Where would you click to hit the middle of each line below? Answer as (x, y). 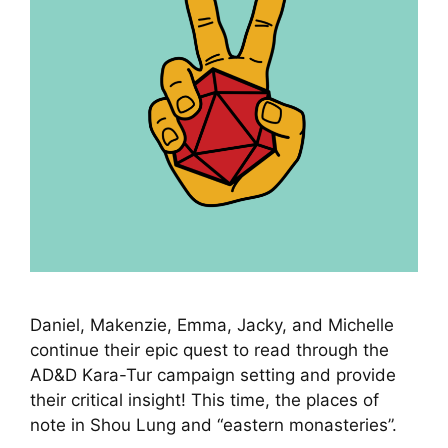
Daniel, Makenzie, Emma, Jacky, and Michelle (212, 325)
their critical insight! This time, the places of (204, 400)
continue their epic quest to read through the (209, 350)
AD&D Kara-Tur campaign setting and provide (213, 375)
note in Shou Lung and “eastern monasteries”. (213, 425)
